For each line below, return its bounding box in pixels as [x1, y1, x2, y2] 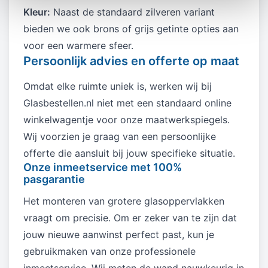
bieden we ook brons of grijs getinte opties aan [23, 22, 239, 35]
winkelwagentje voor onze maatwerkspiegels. [23, 113, 230, 126]
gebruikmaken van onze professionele [23, 245, 196, 257]
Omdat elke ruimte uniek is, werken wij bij [23, 80, 212, 92]
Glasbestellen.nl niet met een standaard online [23, 96, 232, 109]
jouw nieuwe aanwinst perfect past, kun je [23, 228, 214, 240]
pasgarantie [23, 172, 85, 185]
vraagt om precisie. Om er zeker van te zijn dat [23, 211, 237, 224]
